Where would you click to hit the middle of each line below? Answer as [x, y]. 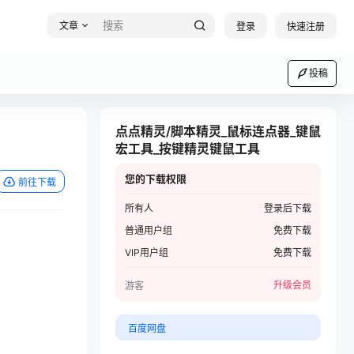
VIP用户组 [147, 252]
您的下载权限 [156, 179]
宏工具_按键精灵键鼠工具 [188, 149]
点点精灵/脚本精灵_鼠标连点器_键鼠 [218, 131]
